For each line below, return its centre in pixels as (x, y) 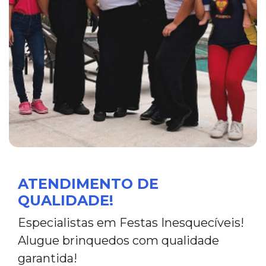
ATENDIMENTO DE (88, 184)
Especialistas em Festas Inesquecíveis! (131, 223)
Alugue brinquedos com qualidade (118, 241)
